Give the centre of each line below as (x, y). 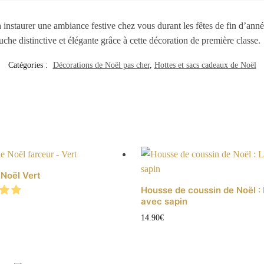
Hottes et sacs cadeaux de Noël (205, 65)
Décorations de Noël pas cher (101, 65)
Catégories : (29, 65)
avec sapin (164, 202)
